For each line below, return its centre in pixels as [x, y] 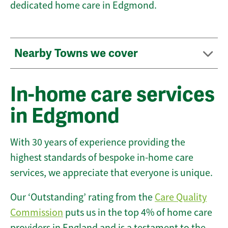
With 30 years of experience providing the [98, 142]
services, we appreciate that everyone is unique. [111, 173]
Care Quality [181, 197]
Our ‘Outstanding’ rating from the [82, 197]
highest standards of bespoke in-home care [102, 158]
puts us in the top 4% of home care [138, 213]
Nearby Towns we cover [77, 53]
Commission [37, 213]
